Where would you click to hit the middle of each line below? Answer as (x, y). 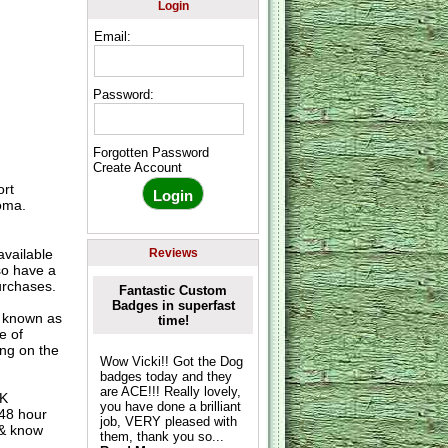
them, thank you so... (161, 436)
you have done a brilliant (170, 406)
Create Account (138, 168)
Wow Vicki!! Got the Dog (171, 361)
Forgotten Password (151, 153)
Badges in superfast (173, 305)
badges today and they (165, 376)
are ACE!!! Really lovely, (170, 391)
